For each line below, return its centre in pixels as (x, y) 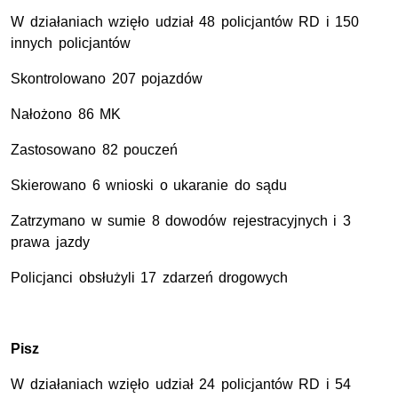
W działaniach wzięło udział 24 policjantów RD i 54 (181, 385)
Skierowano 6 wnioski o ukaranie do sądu (149, 186)
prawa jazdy (50, 243)
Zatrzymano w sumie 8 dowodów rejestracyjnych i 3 (181, 221)
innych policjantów (71, 44)
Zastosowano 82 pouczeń (95, 150)
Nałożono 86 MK (66, 115)
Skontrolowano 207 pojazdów (107, 79)
